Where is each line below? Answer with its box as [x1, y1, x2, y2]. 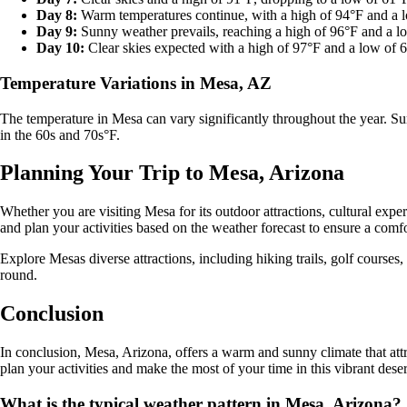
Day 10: [36, 40, 84, 56]
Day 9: [36, 24, 77, 40]
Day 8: [36, 7, 77, 24]
